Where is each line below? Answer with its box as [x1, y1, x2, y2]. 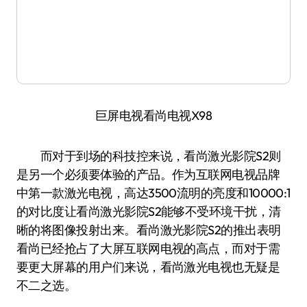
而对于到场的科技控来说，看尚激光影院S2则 [16, 148, 281, 164]
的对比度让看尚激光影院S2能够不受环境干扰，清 [16, 204, 281, 219]
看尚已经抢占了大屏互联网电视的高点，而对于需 [16, 241, 280, 256]
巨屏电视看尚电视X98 [95, 108, 212, 123]
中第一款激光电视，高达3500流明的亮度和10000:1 [16, 185, 291, 201]
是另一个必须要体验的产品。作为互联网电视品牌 [16, 167, 280, 182]
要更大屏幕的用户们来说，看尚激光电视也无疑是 [16, 259, 280, 275]
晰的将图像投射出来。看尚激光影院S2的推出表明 [16, 222, 281, 238]
